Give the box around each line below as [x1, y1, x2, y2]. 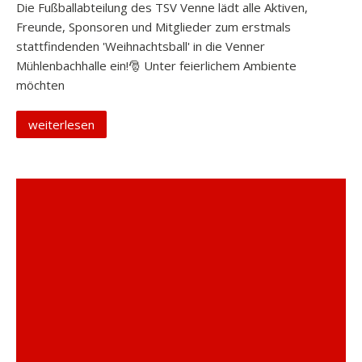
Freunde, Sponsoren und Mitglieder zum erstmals [16, 19, 291, 35]
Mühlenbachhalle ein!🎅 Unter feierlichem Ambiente [16, 57, 297, 74]
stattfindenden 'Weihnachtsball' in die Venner [16, 38, 265, 54]
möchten [16, 77, 65, 93]
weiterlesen [28, 116, 95, 133]
